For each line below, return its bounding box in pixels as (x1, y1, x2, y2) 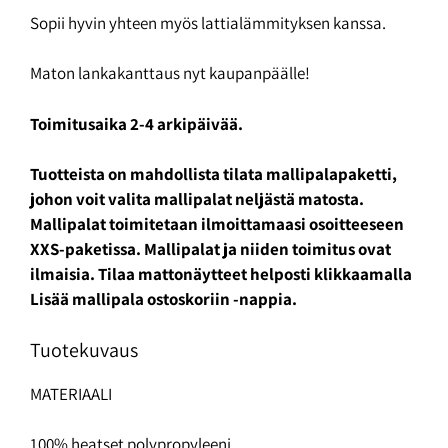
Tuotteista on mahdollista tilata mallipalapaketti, (30, 163, 397, 186)
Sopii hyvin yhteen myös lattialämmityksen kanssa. (30, 11, 386, 34)
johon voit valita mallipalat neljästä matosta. (30, 188, 364, 211)
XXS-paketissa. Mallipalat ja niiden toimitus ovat (30, 238, 391, 261)
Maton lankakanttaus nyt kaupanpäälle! (30, 62, 310, 85)
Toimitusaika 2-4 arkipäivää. (30, 112, 243, 135)
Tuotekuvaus (30, 336, 138, 363)
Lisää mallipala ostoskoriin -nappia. (30, 288, 297, 311)
